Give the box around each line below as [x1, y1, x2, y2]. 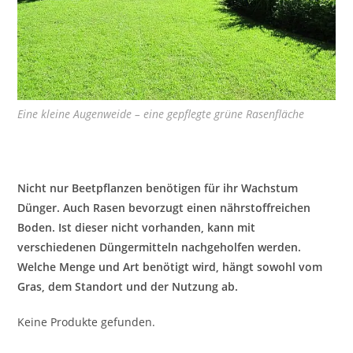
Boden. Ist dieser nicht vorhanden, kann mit [17, 219, 256, 235]
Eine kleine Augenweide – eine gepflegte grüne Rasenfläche [17, 106, 305, 121]
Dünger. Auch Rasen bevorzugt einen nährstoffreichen [17, 199, 311, 215]
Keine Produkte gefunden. [17, 314, 156, 329]
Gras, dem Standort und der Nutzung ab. [17, 278, 242, 294]
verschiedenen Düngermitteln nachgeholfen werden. [17, 239, 302, 255]
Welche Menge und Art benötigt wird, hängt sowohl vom [17, 258, 323, 274]
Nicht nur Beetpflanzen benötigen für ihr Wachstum [17, 180, 299, 195]
